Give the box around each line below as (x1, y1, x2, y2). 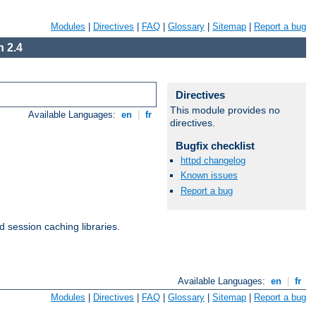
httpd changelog (181, 155, 245, 166)
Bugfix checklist (175, 140, 255, 152)
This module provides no (170, 104, 280, 116)
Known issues (181, 170, 238, 181)
